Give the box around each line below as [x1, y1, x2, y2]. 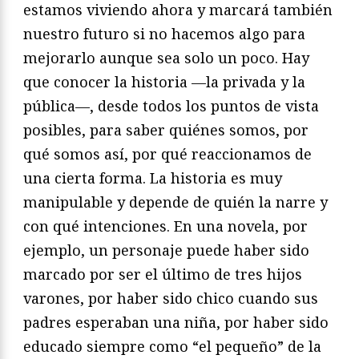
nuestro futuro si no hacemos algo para [23, 24, 305, 44]
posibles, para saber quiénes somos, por [23, 120, 309, 140]
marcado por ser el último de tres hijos [23, 264, 302, 284]
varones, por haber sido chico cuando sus [23, 288, 318, 309]
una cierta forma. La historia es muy [23, 168, 282, 188]
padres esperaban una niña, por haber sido [23, 313, 329, 333]
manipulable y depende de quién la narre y [23, 192, 328, 212]
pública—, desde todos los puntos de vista [23, 96, 319, 116]
